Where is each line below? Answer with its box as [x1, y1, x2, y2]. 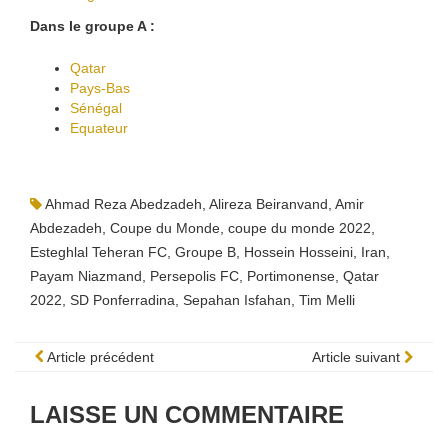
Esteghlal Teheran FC [30, 244, 167, 260]
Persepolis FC [150, 268, 239, 284]
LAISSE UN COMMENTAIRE [30, 401, 344, 428]
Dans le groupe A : [30, 18, 159, 34]
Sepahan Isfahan [183, 292, 291, 308]
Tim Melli [299, 292, 355, 308]
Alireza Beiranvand [209, 196, 328, 212]
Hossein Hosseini [244, 244, 353, 260]
